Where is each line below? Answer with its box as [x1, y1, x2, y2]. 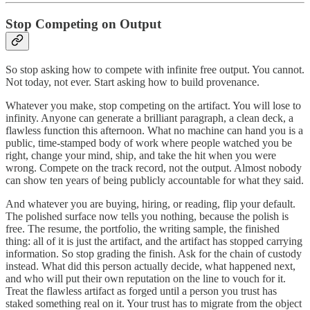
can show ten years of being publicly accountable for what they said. [6, 174, 304, 186]
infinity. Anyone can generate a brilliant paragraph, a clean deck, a [6, 111, 293, 124]
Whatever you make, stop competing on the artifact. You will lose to [6, 99, 301, 111]
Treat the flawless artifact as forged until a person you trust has [6, 284, 277, 297]
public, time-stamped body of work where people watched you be [6, 136, 292, 149]
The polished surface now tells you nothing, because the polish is [6, 210, 289, 222]
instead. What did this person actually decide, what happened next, [6, 259, 295, 272]
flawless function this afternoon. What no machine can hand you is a [6, 124, 303, 136]
